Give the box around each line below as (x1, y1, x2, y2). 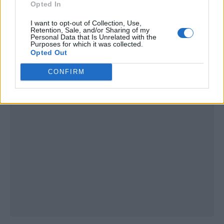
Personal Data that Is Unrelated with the (30, 32, 156, 41)
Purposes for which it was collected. (30, 39, 143, 48)
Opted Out (30, 48, 67, 56)
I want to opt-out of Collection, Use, (30, 18, 141, 27)
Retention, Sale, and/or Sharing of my (30, 25, 149, 34)
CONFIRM (47, 68, 85, 75)
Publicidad (95, 61, 128, 70)
